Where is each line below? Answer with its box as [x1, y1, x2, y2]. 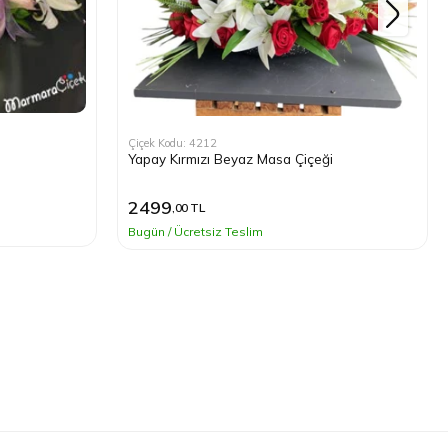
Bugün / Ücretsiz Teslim [128, 223, 263, 239]
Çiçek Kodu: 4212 [128, 136, 217, 151]
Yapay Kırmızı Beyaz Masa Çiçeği [128, 150, 333, 168]
